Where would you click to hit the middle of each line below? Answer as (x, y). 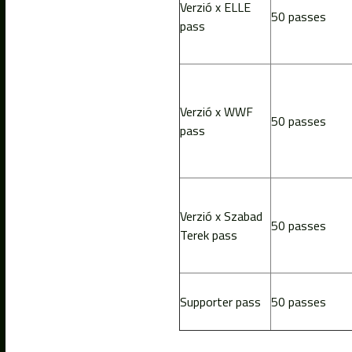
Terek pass (208, 235)
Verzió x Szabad (221, 216)
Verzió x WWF (216, 111)
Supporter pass (220, 301)
